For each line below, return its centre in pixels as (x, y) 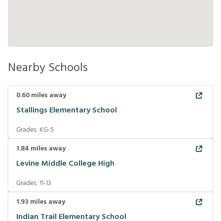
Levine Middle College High (65, 164)
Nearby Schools (48, 68)
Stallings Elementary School (67, 111)
